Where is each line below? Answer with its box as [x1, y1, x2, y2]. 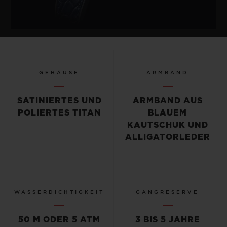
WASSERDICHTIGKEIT [14, 189, 105, 195]
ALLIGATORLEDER [125, 133, 210, 141]
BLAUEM [148, 108, 187, 117]
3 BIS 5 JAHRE [135, 215, 200, 224]
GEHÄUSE [39, 70, 80, 75]
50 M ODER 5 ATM [18, 215, 101, 224]
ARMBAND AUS [132, 96, 203, 105]
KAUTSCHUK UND [127, 121, 208, 129]
